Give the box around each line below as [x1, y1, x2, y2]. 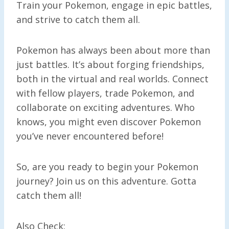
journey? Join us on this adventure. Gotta [16, 174, 196, 187]
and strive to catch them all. [16, 13, 140, 26]
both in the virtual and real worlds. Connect [16, 72, 209, 85]
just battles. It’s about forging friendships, [16, 58, 204, 71]
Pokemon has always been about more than [16, 43, 210, 56]
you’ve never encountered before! [16, 129, 164, 142]
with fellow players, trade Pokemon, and [16, 86, 194, 99]
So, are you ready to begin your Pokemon [16, 160, 198, 173]
